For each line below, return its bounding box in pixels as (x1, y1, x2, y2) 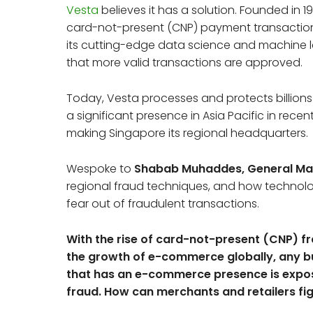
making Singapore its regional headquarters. (66, 124, 309, 141)
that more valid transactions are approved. (66, 54, 303, 71)
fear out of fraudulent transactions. (66, 195, 260, 212)
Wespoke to (66, 160, 135, 177)
